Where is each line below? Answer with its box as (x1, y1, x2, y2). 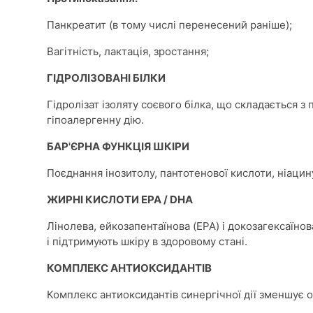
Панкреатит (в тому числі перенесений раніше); (47, 18, 292, 31)
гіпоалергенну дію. (47, 113, 144, 126)
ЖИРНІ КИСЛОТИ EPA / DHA (47, 193, 193, 206)
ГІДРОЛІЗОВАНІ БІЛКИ (47, 71, 166, 85)
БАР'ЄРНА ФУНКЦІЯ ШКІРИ (47, 140, 189, 153)
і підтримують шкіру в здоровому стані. (47, 235, 247, 248)
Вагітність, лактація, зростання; (47, 45, 209, 58)
